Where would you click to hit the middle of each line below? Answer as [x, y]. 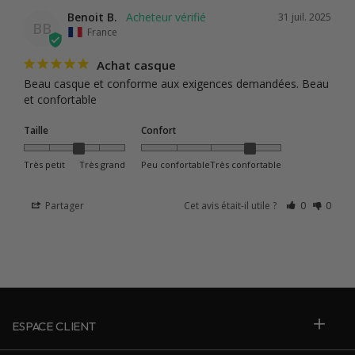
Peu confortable [176, 165]
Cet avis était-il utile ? [232, 206]
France [102, 32]
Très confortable [246, 165]
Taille [36, 130]
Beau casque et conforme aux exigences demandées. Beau [176, 84]
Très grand [103, 165]
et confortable [60, 100]
